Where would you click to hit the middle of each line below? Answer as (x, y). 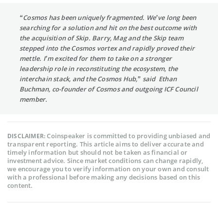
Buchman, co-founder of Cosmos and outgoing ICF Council (109, 89)
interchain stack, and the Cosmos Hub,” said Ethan (98, 79)
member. (34, 99)
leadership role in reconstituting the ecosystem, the (99, 68)
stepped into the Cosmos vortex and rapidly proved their (107, 48)
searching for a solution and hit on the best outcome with (108, 27)
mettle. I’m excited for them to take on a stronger (96, 58)
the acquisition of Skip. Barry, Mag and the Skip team (102, 38)
